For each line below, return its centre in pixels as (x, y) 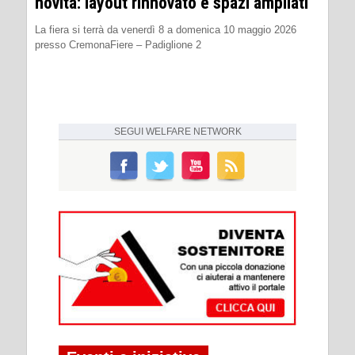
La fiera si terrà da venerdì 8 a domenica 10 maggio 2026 (166, 29)
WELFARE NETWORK (193, 131)
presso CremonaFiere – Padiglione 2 (118, 44)
